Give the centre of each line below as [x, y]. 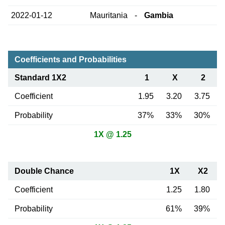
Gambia [159, 16]
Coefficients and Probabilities [70, 60]
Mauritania [108, 16]
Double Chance [44, 171]
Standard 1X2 [40, 78]
